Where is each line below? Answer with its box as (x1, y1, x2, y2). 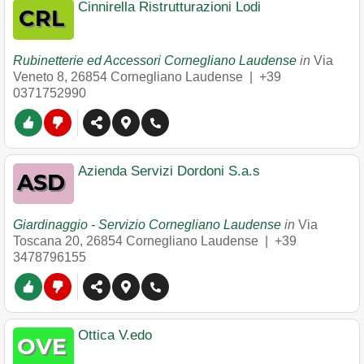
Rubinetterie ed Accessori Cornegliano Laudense (13, 54, 297, 67)
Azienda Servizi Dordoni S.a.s (78, 163, 260, 179)
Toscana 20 (13, 234, 80, 248)
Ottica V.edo (78, 327, 152, 343)
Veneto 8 (13, 70, 64, 84)
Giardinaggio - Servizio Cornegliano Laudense (13, 218, 281, 232)
